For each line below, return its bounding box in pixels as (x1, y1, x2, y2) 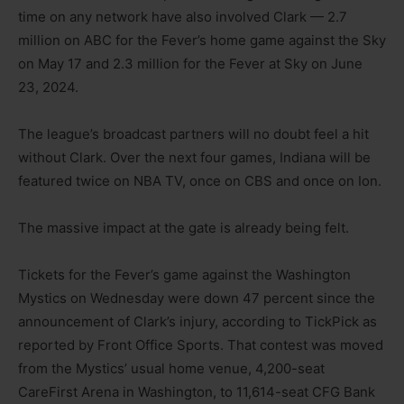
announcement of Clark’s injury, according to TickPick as (18, 312, 377, 330)
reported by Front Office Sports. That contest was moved (18, 335, 383, 353)
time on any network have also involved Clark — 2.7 (18, 7, 347, 25)
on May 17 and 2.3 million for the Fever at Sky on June (18, 54, 363, 72)
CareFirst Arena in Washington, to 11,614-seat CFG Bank (18, 382, 375, 400)
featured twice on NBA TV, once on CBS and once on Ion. (18, 171, 381, 189)
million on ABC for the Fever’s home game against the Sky (18, 31, 386, 49)
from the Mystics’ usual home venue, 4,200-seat (18, 359, 325, 377)
